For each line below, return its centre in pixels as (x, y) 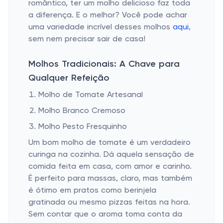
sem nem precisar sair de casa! (87, 39)
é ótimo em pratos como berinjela (92, 191)
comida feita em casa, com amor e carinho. (110, 167)
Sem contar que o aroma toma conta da (105, 215)
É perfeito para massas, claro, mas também (110, 179)
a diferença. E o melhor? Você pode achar (108, 15)
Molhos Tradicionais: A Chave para (104, 64)
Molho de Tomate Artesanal (91, 95)
